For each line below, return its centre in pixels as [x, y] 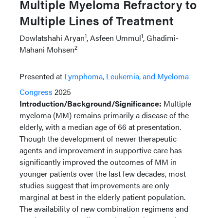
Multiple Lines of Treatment [97, 20]
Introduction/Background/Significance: [91, 103]
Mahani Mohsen [47, 49]
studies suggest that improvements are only [94, 185]
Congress [36, 92]
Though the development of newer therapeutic [98, 138]
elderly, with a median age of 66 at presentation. [100, 127]
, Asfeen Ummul [114, 38]
